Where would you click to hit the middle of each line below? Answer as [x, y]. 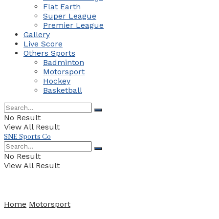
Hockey [57, 81]
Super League [70, 16]
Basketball [63, 90]
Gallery [37, 35]
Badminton [64, 63]
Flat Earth [62, 7]
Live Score [43, 44]
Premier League [73, 25]
